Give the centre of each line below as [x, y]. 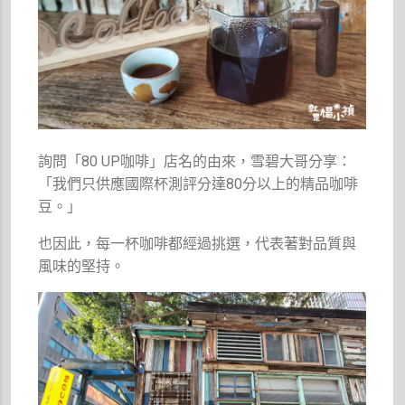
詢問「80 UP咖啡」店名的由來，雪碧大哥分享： [195, 162]
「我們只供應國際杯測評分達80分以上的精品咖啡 [198, 184]
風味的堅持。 [82, 267]
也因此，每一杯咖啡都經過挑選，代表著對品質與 [198, 244]
